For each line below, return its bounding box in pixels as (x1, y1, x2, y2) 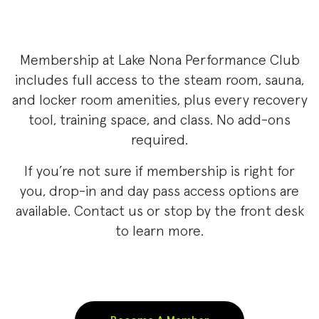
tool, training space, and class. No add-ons (28, 113, 291, 127)
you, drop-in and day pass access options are (20, 184, 299, 199)
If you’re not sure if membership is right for (24, 164, 295, 179)
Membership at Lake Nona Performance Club (19, 53, 300, 68)
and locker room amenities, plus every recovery (11, 93, 308, 108)
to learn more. (115, 224, 204, 239)
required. (131, 132, 188, 147)
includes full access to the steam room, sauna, (15, 73, 304, 88)
